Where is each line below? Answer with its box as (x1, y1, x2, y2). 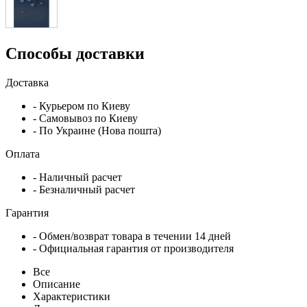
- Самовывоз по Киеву (33, 112, 138, 124)
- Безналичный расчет (33, 183, 135, 195)
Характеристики (33, 290, 110, 302)
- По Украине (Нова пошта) (33, 124, 161, 136)
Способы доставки (5, 44, 145, 62)
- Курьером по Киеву (33, 99, 130, 112)
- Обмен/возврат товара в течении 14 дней (33, 230, 231, 242)
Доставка (5, 76, 51, 88)
